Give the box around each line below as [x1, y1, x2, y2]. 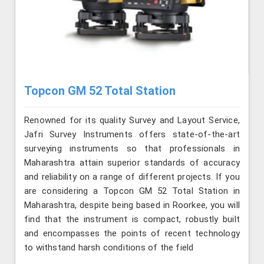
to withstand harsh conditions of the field [24, 242, 194, 253]
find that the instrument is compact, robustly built [24, 213, 240, 225]
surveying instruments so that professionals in [24, 143, 240, 154]
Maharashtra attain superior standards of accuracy [24, 157, 240, 168]
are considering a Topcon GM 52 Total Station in [24, 185, 240, 196]
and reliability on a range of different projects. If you [24, 171, 240, 182]
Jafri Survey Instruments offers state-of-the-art [24, 128, 240, 140]
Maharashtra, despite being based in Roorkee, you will [24, 199, 240, 210]
